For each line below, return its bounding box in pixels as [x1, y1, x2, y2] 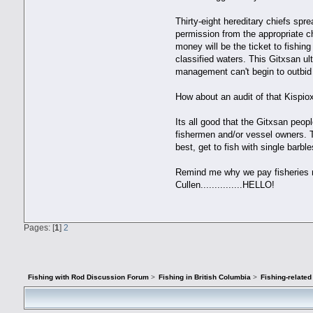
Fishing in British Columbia [159, 273, 252, 282]
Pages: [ [23, 223, 54, 233]
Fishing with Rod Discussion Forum [28, 273, 150, 282]
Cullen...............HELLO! [175, 179, 275, 190]
